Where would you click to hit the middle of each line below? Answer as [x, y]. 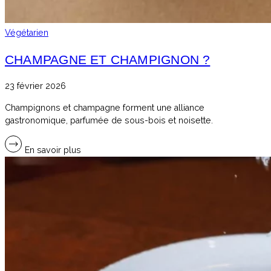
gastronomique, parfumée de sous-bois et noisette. [109, 120]
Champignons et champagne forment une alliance [105, 107]
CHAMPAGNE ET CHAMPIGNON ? [108, 60]
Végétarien [27, 32]
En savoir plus [52, 150]
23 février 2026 [35, 86]
